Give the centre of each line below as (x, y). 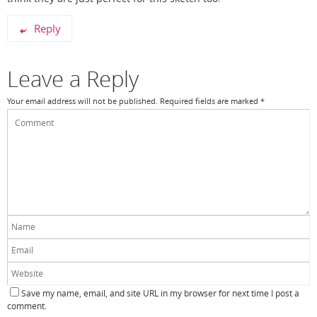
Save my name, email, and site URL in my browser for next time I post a (160, 293)
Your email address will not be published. (82, 102)
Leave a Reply (73, 79)
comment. (27, 306)
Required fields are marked (210, 102)
